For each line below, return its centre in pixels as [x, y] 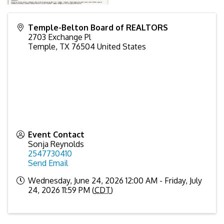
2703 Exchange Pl [59, 37]
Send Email [48, 163]
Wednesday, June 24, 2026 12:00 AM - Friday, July [115, 180]
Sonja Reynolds [56, 144]
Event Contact [56, 134]
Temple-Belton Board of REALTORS [98, 27]
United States [121, 46]
